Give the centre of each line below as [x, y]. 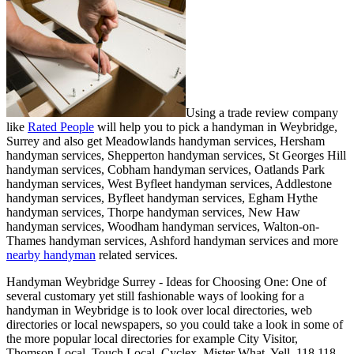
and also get [72, 141]
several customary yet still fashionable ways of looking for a [155, 296]
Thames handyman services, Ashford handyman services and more [172, 241]
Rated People [61, 127]
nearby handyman [51, 255]
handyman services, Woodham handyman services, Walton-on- [163, 226]
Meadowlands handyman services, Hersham [215, 141]
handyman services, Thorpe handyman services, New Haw [153, 212]
